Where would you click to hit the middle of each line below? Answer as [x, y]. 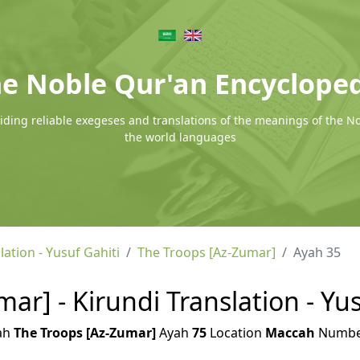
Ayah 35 [317, 252]
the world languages [180, 137]
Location [235, 333]
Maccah [290, 333]
